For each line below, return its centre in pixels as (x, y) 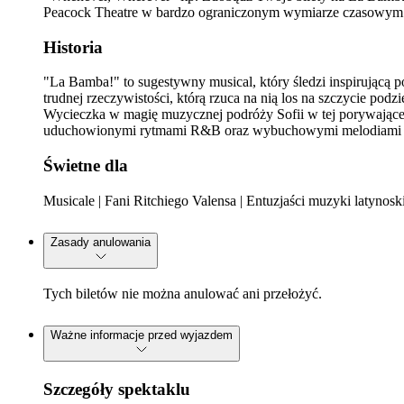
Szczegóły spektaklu (117, 390)
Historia (73, 47)
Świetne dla (86, 165)
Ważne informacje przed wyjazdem (142, 335)
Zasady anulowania (101, 242)
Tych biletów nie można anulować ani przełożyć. (183, 294)
